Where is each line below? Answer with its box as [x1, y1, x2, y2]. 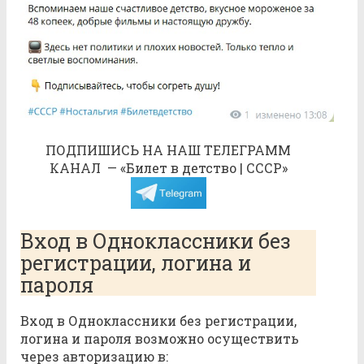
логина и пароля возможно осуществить [20, 330, 299, 348]
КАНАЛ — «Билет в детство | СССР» [49, 158, 288, 176]
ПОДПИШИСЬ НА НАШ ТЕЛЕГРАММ [45, 141, 291, 158]
